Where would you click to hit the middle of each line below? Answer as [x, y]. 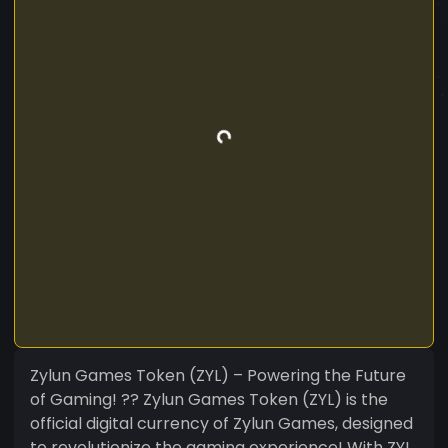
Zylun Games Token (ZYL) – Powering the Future [218, 375]
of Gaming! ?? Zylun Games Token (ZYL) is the [209, 399]
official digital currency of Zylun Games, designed [221, 423]
